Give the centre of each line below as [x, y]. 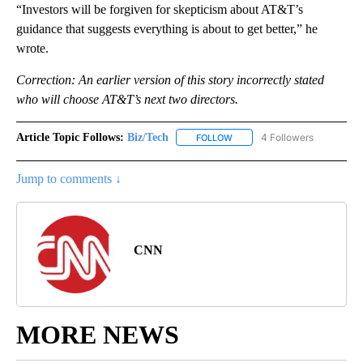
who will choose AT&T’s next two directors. [127, 99]
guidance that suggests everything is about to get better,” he [167, 28]
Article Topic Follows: [70, 137]
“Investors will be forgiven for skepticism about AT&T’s [160, 9]
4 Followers [287, 137]
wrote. [32, 48]
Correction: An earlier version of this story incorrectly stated [170, 79]
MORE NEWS [98, 334]
